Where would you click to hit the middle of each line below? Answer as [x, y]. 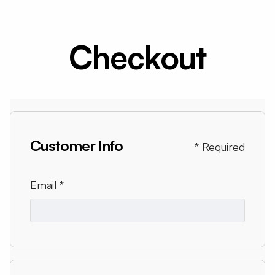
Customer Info [76, 145]
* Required [220, 147]
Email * [47, 185]
